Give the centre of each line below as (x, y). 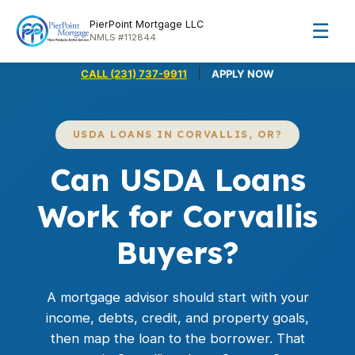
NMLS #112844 (122, 37)
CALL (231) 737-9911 (134, 74)
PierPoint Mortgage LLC (146, 24)
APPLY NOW (243, 74)
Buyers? (177, 253)
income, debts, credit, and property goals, (177, 318)
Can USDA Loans (177, 180)
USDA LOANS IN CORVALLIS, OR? (177, 134)
